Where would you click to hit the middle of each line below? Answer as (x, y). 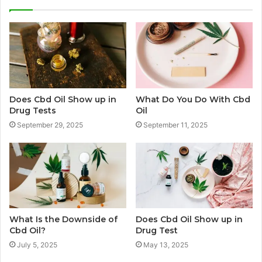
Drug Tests (33, 110)
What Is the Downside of (63, 220)
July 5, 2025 (37, 245)
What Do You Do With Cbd (193, 99)
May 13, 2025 (166, 245)
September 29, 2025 (50, 125)
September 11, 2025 (175, 125)
